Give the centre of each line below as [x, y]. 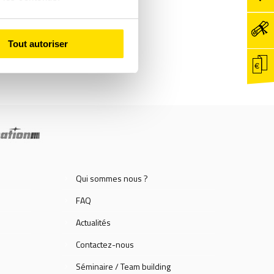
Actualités [93, 223]
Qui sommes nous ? [112, 179]
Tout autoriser [38, 43]
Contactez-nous [105, 245]
